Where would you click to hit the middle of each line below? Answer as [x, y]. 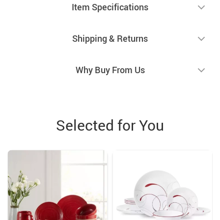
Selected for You [110, 125]
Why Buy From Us [110, 69]
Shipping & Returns [110, 38]
